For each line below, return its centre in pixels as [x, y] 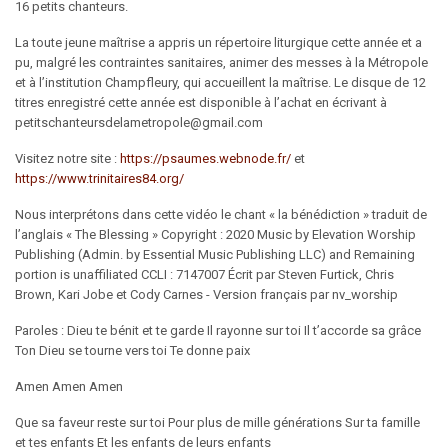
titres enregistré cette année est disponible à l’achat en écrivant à [201, 103]
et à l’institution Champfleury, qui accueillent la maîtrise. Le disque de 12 [220, 83]
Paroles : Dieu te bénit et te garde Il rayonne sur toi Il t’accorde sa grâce [218, 331]
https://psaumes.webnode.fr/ [205, 159]
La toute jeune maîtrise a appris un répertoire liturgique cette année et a [218, 43]
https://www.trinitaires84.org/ [99, 179]
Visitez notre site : [67, 159]
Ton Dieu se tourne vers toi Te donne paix [132, 351]
